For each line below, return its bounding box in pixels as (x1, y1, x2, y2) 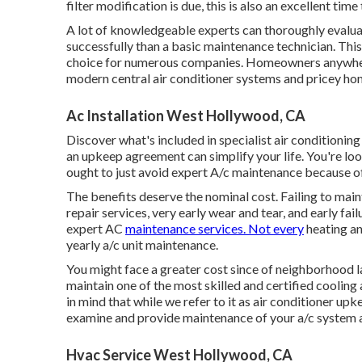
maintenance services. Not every (125, 220, 304, 236)
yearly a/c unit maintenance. (66, 236, 218, 252)
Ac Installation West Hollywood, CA (66, 106, 305, 124)
